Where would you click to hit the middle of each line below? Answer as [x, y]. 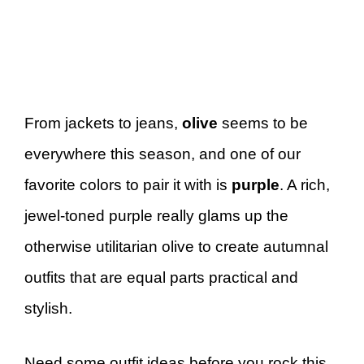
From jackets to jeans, [103, 123]
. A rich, [305, 185]
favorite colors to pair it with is [128, 185]
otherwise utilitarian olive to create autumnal [176, 247]
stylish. [48, 308]
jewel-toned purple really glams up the [156, 216]
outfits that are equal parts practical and [161, 277]
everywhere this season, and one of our [162, 154]
